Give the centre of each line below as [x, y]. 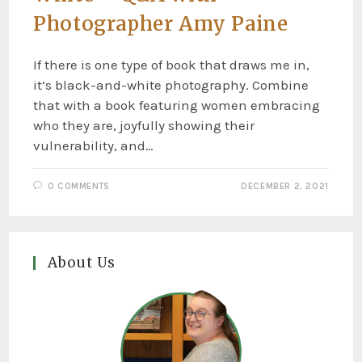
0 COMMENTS [78, 187]
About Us [82, 263]
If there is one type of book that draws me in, [172, 65]
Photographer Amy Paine [161, 24]
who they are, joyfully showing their [144, 126]
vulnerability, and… [94, 146]
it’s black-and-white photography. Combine [171, 85]
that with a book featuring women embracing [177, 105]
